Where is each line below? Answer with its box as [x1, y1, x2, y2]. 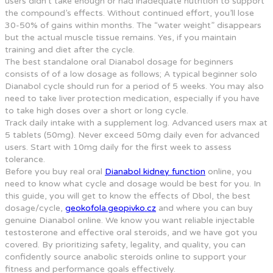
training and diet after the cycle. [5, 44, 135, 55]
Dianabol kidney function [105, 166, 205, 177]
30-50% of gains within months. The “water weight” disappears [5, 20, 261, 31]
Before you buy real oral [5, 166, 105, 177]
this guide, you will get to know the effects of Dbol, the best [5, 191, 250, 202]
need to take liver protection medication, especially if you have [5, 93, 260, 104]
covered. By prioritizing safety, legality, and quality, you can [5, 239, 246, 250]
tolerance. [5, 154, 45, 165]
